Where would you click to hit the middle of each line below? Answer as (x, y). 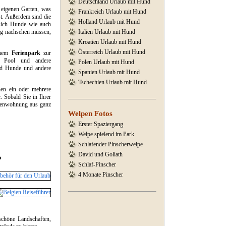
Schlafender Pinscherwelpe (110, 144)
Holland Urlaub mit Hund (109, 22)
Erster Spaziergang (101, 124)
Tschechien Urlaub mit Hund (112, 82)
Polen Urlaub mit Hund (106, 62)
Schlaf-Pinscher (97, 164)
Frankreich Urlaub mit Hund (112, 12)
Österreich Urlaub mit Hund (112, 52)
